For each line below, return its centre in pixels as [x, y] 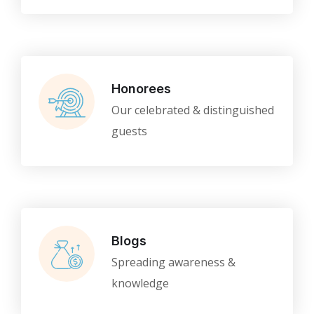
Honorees [141, 89]
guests [129, 131]
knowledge [140, 283]
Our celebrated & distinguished [193, 110]
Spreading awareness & [173, 262]
